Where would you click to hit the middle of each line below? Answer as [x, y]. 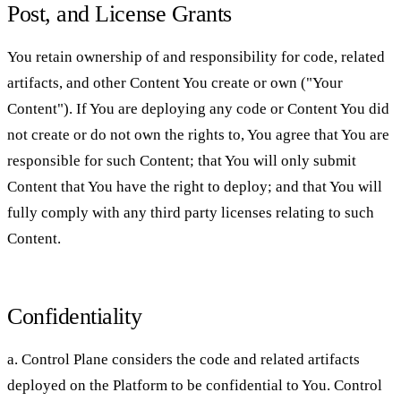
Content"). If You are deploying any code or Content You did [198, 109]
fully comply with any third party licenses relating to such [191, 213]
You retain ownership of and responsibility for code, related [196, 57]
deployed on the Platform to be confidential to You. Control [195, 386]
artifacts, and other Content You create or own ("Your [175, 83]
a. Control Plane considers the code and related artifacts [183, 360]
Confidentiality [75, 316]
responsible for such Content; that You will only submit [182, 161]
